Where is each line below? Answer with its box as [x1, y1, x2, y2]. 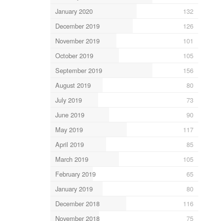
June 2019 [55, 110, 84, 119]
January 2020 [55, 6, 93, 16]
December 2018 [55, 198, 100, 208]
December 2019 [55, 21, 100, 31]
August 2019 [55, 80, 91, 90]
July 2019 [55, 95, 82, 105]
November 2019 [55, 36, 100, 45]
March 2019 [55, 154, 88, 164]
